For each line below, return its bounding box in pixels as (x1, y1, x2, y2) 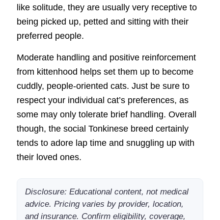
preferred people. (16, 30, 84, 41)
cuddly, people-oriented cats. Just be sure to (16, 81, 190, 91)
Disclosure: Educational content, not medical (25, 187, 189, 197)
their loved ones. (16, 152, 82, 163)
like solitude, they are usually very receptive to (16, 2, 197, 12)
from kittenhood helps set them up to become (16, 67, 193, 77)
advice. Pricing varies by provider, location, (25, 199, 184, 209)
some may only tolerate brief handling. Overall (16, 110, 196, 120)
